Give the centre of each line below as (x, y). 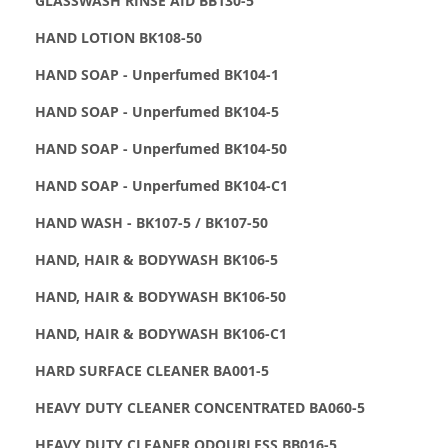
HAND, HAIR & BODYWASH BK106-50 (160, 296)
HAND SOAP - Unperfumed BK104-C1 (161, 185)
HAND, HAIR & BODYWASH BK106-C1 (161, 333)
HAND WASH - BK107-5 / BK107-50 (151, 222)
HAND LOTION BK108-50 (118, 37)
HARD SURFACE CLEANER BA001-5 (152, 370)
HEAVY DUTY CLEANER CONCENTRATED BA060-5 (200, 407)
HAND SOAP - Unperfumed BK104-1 (157, 74)
